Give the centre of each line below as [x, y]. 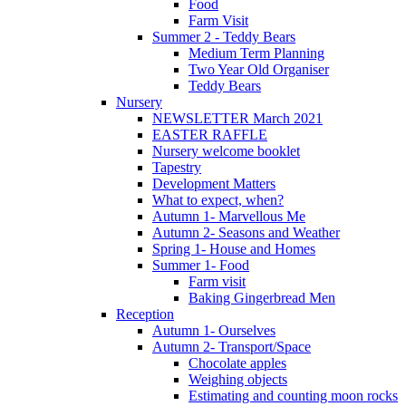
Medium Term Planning [256, 53]
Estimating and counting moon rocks [293, 396]
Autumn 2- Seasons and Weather [246, 233]
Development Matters [214, 184]
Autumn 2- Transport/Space [232, 347]
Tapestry [177, 168]
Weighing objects [238, 380]
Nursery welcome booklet [226, 151]
